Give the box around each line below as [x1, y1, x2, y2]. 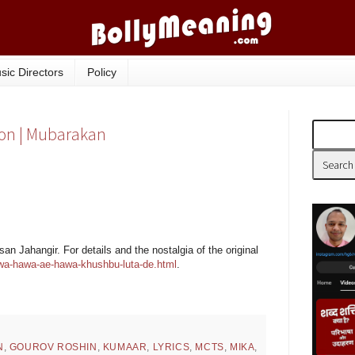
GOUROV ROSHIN [9, 342, 97, 353]
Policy [87, 66, 116, 79]
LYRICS [152, 342, 190, 353]
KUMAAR [102, 342, 147, 353]
